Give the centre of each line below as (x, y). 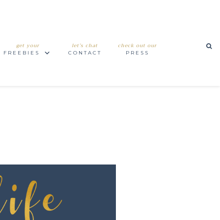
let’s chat (85, 45)
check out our (137, 45)
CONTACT (85, 53)
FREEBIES (21, 53)
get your (27, 45)
